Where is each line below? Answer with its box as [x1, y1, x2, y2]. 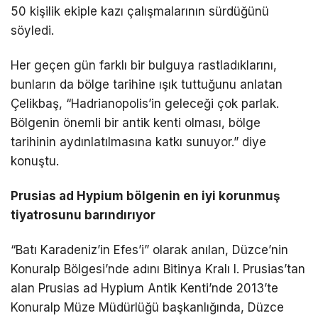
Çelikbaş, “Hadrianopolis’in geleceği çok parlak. [11, 96, 279, 111]
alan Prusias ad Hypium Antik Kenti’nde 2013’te [11, 280, 278, 295]
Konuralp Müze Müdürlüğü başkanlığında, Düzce [11, 300, 284, 314]
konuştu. [11, 153, 59, 168]
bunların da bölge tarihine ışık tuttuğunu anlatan [11, 77, 283, 92]
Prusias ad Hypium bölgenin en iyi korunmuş [11, 188, 280, 203]
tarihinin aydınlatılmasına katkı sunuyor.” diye [11, 134, 266, 149]
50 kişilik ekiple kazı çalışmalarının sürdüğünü [11, 4, 269, 18]
